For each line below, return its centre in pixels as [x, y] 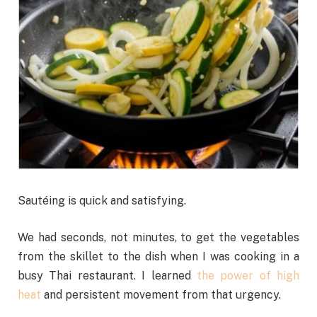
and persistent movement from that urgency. [161, 294]
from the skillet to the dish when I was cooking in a [158, 256]
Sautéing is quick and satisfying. [103, 201]
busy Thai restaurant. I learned [107, 275]
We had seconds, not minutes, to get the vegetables [158, 237]
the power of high [248, 275]
